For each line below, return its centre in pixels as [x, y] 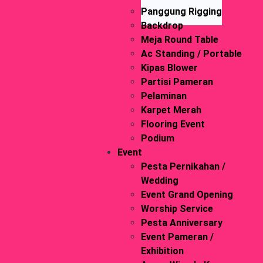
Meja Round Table [179, 40]
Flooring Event [173, 124]
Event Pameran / [177, 237]
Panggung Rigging [181, 12]
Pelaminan [163, 96]
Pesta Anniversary [181, 223]
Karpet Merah [171, 110]
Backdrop [162, 26]
